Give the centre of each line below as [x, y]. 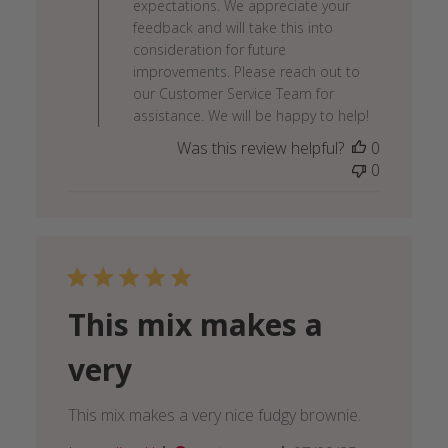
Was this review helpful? [261, 148]
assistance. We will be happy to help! [250, 116]
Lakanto [254, 64]
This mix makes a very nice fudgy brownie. [214, 415]
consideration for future [209, 50]
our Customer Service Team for [233, 94]
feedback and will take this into [232, 28]
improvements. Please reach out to [246, 72]
